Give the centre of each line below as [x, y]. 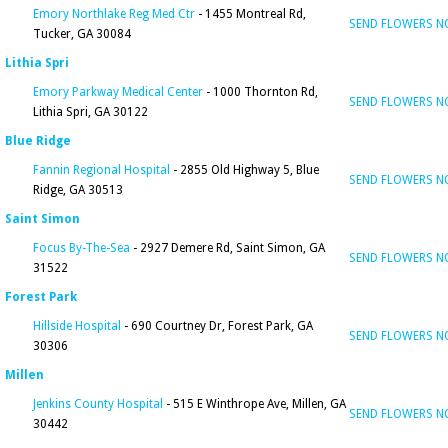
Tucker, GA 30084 [82, 34]
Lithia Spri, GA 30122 [90, 112]
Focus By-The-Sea [81, 248]
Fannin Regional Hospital [101, 170]
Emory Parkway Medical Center [118, 92]
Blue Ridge [38, 141]
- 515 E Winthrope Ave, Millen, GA [254, 404]
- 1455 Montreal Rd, [250, 14]
